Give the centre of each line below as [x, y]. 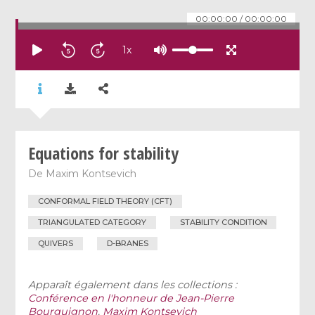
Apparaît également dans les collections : [133, 284]
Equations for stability [104, 153]
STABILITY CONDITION [223, 223]
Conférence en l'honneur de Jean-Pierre [131, 298]
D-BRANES [127, 243]
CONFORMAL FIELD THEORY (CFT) [105, 201]
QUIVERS [56, 243]
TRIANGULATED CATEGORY [92, 223]
